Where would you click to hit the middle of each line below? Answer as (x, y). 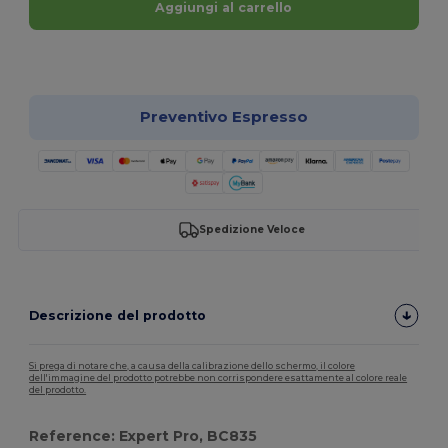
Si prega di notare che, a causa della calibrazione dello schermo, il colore (192, 365)
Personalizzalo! (235, 57)
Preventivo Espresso (223, 117)
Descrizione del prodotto (118, 315)
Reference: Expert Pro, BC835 (143, 435)
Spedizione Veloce (251, 230)
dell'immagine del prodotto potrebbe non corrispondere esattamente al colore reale (218, 377)
